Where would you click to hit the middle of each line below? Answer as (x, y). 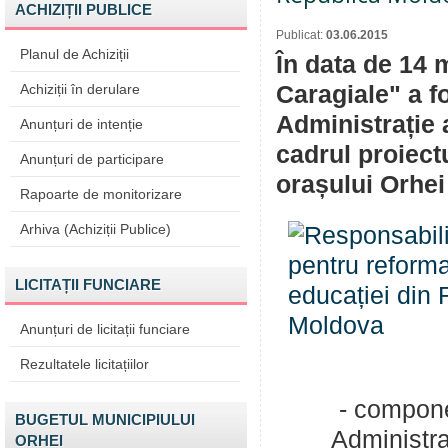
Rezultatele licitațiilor (84, 364)
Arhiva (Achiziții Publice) (95, 229)
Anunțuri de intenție (81, 124)
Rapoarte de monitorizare (101, 194)
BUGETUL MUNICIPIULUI (105, 419)
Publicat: (301, 35)
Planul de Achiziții (74, 54)
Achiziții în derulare (80, 89)
